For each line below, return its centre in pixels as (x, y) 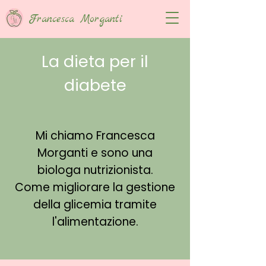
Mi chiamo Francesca (95, 136)
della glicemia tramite (95, 205)
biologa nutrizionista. (95, 170)
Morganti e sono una (95, 153)
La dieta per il (95, 61)
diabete (95, 85)
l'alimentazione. (95, 222)
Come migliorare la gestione (95, 187)
